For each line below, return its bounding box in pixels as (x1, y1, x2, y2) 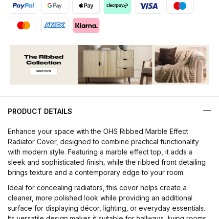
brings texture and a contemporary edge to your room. (8, 168, 185, 177)
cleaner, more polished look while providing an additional (8, 194, 193, 202)
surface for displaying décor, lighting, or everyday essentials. (8, 204, 205, 213)
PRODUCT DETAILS (8, 107, 72, 116)
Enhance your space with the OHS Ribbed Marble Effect (8, 127, 188, 136)
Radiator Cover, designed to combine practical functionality (8, 137, 199, 146)
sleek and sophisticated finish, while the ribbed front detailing (8, 158, 206, 167)
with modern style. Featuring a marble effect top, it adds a (8, 148, 193, 156)
